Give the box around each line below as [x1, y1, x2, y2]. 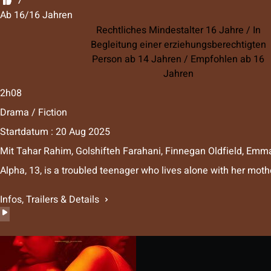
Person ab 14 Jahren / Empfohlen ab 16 [92, 51, 264, 67]
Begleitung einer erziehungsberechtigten [90, 37, 266, 52]
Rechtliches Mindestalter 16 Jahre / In [96, 22, 261, 38]
